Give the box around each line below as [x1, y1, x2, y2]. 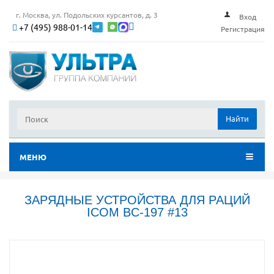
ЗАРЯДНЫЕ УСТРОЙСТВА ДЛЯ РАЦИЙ [24, 193, 250, 207]
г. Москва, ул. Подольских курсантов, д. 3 [16, 9, 158, 20]
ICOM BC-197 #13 [86, 206, 188, 220]
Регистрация [221, 24, 265, 34]
